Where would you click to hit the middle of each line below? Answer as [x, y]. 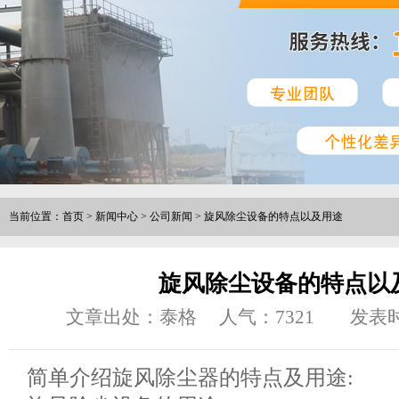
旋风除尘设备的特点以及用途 [273, 216]
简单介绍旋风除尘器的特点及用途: [190, 377]
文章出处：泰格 [132, 317]
